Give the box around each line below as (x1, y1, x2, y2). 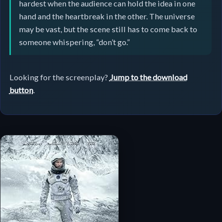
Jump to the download (109, 72, 187, 82)
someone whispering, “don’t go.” (18, 37, 130, 47)
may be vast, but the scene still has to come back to (18, 24, 197, 34)
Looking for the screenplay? (9, 72, 110, 82)
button (9, 85, 33, 95)
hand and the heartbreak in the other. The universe (18, 11, 195, 21)
